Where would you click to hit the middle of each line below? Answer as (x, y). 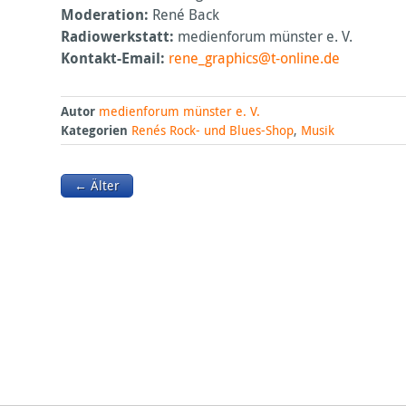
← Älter (97, 186)
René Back (184, 14)
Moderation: (105, 14)
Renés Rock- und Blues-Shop (213, 130)
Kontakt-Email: (113, 58)
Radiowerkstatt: (118, 36)
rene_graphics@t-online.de (255, 58)
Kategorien (95, 130)
